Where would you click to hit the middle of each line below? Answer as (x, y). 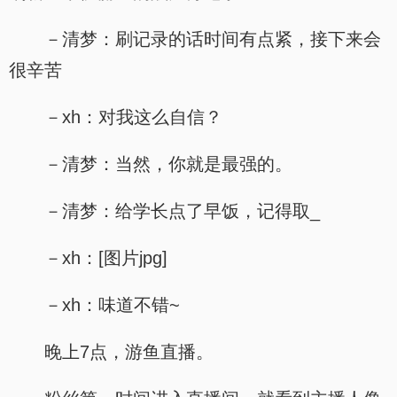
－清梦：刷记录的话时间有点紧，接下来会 (213, 39)
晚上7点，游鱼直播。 (129, 352)
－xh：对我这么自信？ (133, 117)
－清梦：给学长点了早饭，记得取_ (182, 211)
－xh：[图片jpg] (106, 258)
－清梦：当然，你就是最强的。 (168, 164)
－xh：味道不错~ (112, 305)
